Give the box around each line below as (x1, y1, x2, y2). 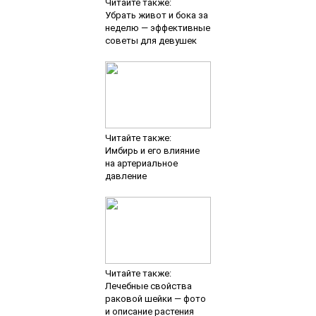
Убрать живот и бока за (104, 10, 208, 21)
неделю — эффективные (104, 23, 210, 34)
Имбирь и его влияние (104, 145, 200, 157)
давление (104, 171, 147, 182)
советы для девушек (104, 35, 197, 47)
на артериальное (104, 158, 178, 169)
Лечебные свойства (104, 281, 192, 292)
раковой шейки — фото (104, 293, 206, 305)
